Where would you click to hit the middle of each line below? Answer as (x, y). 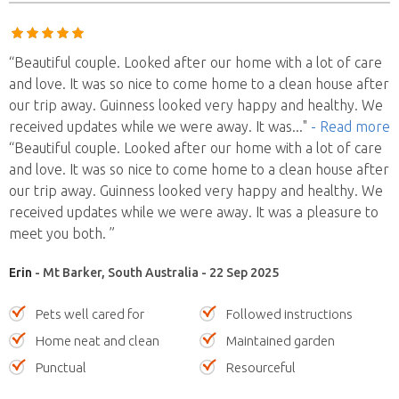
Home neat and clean (98, 340)
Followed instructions (289, 313)
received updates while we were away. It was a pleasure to (194, 212)
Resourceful (261, 367)
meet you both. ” (62, 233)
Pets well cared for (90, 313)
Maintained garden (281, 340)
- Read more (350, 126)
